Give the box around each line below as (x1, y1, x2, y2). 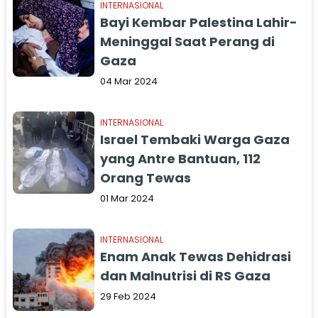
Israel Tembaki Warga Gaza (100, 131, 290, 148)
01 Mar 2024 (100, 192, 155, 205)
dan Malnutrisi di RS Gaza (100, 267, 271, 285)
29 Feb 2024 (100, 290, 157, 303)
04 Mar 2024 (100, 75, 158, 88)
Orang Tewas (100, 169, 192, 187)
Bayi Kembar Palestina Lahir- (100, 13, 298, 31)
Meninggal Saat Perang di (100, 33, 275, 50)
